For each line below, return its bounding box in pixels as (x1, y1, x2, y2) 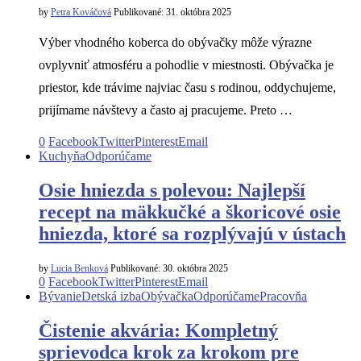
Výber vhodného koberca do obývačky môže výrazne (39, 35, 312, 49)
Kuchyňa (39, 148, 85, 163)
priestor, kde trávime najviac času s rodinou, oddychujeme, (39, 80, 336, 94)
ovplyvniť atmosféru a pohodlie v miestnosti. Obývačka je (39, 57, 334, 72)
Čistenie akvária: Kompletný (39, 320, 278, 342)
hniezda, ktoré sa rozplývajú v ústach (39, 222, 346, 244)
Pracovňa (259, 289, 307, 304)
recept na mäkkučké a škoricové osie (39, 201, 341, 222)
